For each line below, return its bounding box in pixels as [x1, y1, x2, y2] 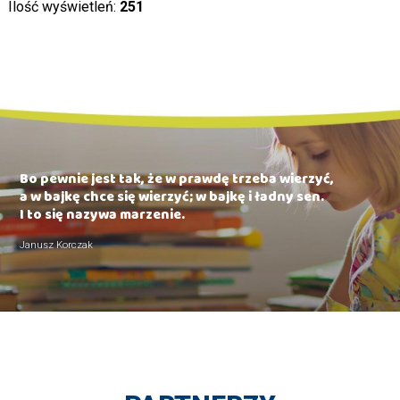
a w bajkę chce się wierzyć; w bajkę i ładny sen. [20, 184, 325, 215]
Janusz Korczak [20, 238, 94, 251]
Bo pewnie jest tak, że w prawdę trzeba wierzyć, [20, 166, 335, 197]
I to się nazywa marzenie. [20, 202, 186, 233]
